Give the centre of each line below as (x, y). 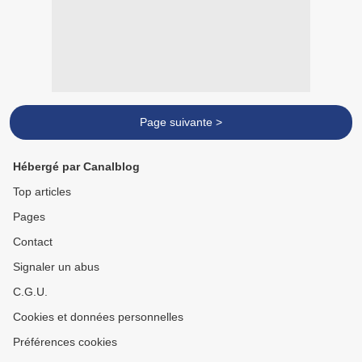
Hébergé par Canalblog (76, 167)
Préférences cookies (65, 342)
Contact (33, 242)
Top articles (42, 192)
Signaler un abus (56, 267)
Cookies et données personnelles (98, 317)
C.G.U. (30, 292)
